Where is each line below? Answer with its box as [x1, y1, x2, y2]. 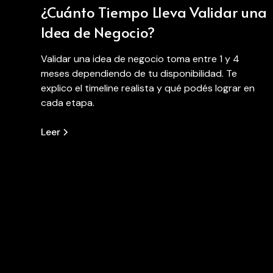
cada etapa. [41, 96, 95, 109]
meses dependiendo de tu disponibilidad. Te [41, 66, 238, 80]
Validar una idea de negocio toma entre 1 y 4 [41, 52, 240, 65]
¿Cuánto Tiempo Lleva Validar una [41, 1, 267, 22]
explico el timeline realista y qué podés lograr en [41, 81, 255, 94]
